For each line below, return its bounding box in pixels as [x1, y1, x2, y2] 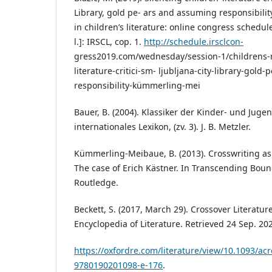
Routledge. [74, 177, 118, 189]
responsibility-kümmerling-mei [74, 80, 200, 92]
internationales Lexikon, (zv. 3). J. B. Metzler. [74, 121, 251, 133]
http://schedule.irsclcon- [144, 36, 243, 48]
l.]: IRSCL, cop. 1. [74, 36, 144, 48]
